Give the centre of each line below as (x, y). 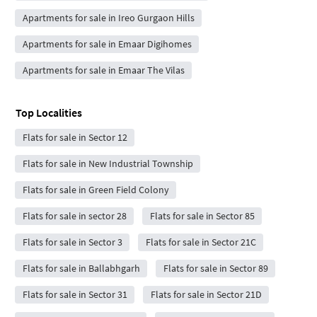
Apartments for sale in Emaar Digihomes (107, 44)
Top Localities (49, 112)
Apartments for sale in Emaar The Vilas (103, 70)
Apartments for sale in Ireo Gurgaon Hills (108, 17)
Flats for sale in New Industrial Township (108, 163)
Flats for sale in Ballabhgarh (81, 268)
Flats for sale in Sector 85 (202, 215)
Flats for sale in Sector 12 (75, 137)
